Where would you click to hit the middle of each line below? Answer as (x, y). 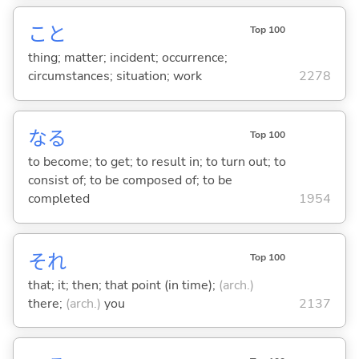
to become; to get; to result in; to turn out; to (157, 162)
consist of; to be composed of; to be (130, 181)
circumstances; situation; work (115, 77)
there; (46, 303)
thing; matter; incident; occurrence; (127, 58)
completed (58, 199)
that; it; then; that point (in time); (123, 285)
